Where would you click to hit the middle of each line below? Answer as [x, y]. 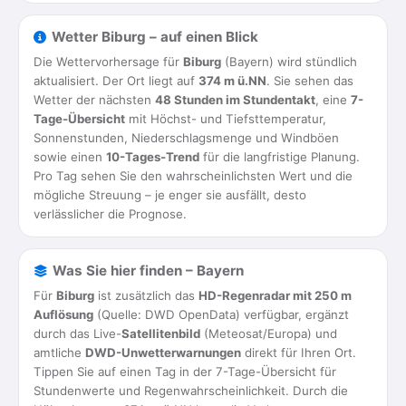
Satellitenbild [161, 333]
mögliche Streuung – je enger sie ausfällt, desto [170, 195]
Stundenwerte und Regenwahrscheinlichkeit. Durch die [191, 391]
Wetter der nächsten [94, 100]
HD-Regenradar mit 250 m [275, 295]
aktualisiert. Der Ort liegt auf [116, 81]
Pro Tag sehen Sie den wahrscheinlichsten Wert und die [193, 176]
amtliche [59, 353]
